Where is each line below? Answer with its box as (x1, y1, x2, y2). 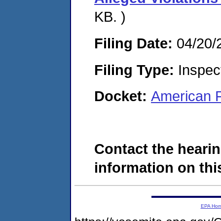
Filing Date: (94, 35, 173, 51)
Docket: (94, 88, 151, 105)
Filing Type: (94, 61, 174, 78)
